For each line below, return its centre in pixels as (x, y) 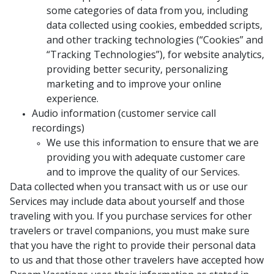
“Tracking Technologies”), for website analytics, (155, 54)
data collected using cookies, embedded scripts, (154, 25)
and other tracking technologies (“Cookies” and (155, 40)
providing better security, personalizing (137, 69)
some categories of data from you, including (147, 10)
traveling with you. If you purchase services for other (131, 216)
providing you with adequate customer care (146, 157)
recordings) (58, 128)
